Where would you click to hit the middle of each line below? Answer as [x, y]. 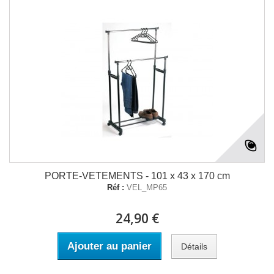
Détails [194, 246]
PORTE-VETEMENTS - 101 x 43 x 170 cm [137, 176]
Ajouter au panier [109, 246]
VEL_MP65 [147, 187]
